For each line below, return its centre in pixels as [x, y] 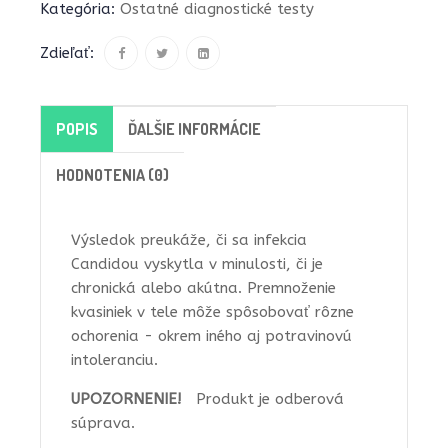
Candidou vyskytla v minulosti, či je [197, 263]
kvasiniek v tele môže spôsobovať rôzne [212, 311]
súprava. [103, 422]
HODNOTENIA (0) [112, 174]
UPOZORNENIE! [133, 398]
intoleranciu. [114, 359]
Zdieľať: [67, 52]
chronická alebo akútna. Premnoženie [203, 287]
